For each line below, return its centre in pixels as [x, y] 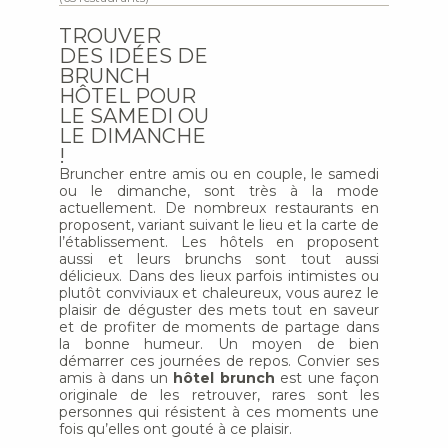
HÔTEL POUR [127, 96]
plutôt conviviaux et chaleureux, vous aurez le [219, 293]
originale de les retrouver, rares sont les [219, 395]
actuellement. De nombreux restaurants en [219, 208]
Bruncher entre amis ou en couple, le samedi [219, 174]
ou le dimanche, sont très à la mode [219, 191]
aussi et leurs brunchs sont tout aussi [219, 259]
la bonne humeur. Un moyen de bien [219, 344]
